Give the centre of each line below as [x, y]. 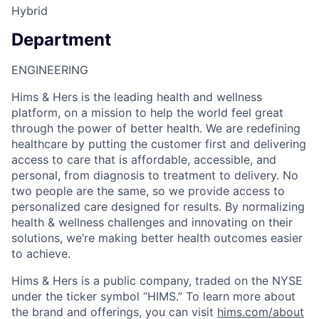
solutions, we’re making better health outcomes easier [157, 238]
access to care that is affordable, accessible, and [144, 160]
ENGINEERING [50, 70]
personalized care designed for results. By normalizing [158, 207]
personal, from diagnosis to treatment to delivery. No [155, 176]
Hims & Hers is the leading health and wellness [137, 97]
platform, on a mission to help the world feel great [147, 113]
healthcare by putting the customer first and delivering [159, 144]
